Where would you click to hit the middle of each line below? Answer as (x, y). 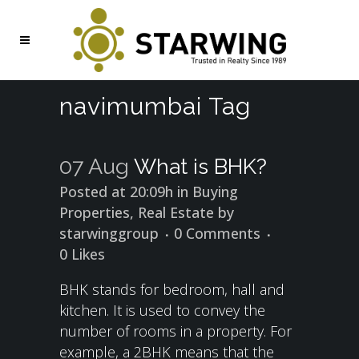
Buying (215, 192)
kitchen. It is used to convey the (162, 310)
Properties (95, 212)
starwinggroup (109, 233)
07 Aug (94, 166)
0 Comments (217, 233)
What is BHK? (200, 166)
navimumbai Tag (155, 106)
